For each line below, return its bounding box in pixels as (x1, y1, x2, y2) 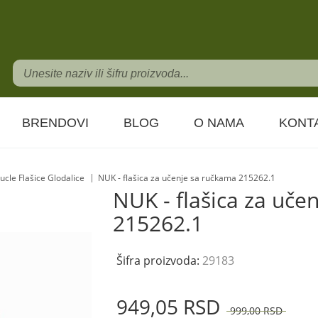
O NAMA (194, 116, 244, 130)
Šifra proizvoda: (116, 253, 202, 268)
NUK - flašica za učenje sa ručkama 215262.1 (98, 172, 275, 184)
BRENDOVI (22, 116, 89, 130)
